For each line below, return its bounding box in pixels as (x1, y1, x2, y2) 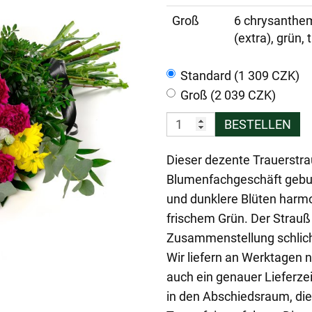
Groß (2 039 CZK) (180, 87, 276, 102)
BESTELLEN (224, 116, 291, 132)
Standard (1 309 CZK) (180, 68, 299, 83)
